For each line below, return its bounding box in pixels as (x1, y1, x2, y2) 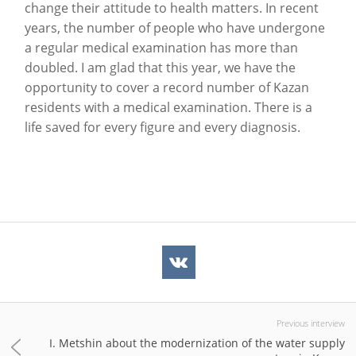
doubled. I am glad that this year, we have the (25, 59, 296, 77)
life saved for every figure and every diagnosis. (25, 118, 300, 137)
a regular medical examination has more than (25, 39, 298, 57)
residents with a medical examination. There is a (25, 99, 312, 117)
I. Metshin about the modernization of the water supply (49, 335, 345, 351)
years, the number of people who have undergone (25, 19, 325, 37)
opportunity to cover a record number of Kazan (25, 79, 309, 97)
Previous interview (277, 317, 345, 330)
